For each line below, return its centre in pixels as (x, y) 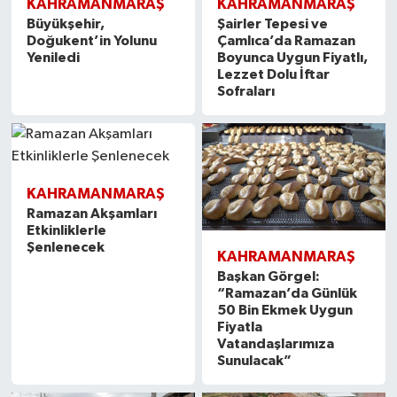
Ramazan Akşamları (91, 213)
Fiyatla (240, 327)
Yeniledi (53, 58)
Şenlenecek (65, 247)
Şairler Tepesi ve (273, 24)
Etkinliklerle (66, 230)
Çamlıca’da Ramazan (287, 41)
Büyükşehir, (65, 24)
